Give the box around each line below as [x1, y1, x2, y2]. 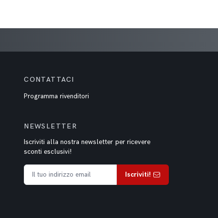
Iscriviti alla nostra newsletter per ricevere [24, 138, 151, 146]
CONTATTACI [24, 75, 74, 84]
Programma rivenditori [24, 92, 90, 100]
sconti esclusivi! [24, 147, 72, 156]
